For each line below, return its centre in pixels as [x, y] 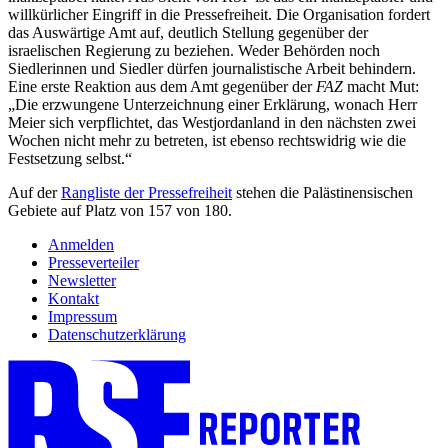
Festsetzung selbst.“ [70, 159]
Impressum [82, 317]
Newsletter [82, 281]
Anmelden [81, 245]
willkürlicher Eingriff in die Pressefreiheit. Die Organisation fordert [219, 15]
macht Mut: [381, 87]
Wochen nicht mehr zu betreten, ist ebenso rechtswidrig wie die [207, 141]
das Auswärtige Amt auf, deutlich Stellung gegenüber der [188, 33]
